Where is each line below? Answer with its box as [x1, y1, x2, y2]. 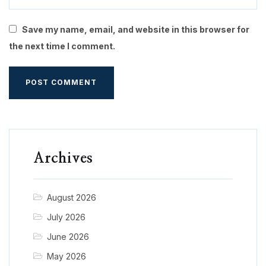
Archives [33, 151, 93, 166]
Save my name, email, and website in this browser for [22, 24, 250, 35]
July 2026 [46, 212, 85, 223]
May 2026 [46, 251, 86, 262]
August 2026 [46, 192, 96, 203]
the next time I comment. [9, 41, 115, 52]
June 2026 [46, 232, 89, 242]
